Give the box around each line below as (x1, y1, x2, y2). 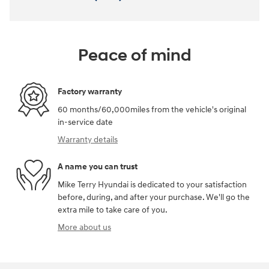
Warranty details (58, 134, 118, 145)
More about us (58, 222, 111, 232)
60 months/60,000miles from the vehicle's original (58, 104, 246, 115)
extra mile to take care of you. (58, 204, 168, 215)
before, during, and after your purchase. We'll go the (58, 192, 250, 202)
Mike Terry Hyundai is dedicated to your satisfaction (58, 179, 247, 190)
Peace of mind (77, 44, 192, 66)
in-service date (58, 116, 113, 127)
